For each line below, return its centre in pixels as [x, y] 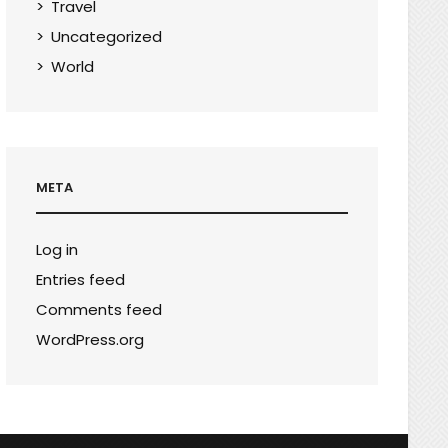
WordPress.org [90, 339]
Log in [57, 249]
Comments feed [99, 309]
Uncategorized [107, 36]
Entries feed [81, 279]
